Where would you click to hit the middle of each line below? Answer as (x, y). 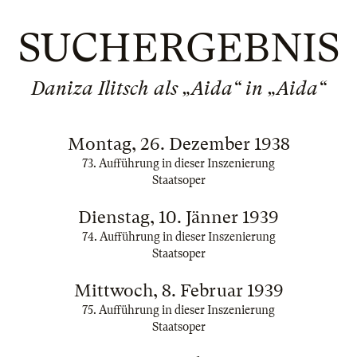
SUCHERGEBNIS (178, 48)
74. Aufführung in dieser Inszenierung (178, 237)
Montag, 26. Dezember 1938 (178, 144)
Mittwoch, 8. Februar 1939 (178, 290)
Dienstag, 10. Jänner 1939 (178, 217)
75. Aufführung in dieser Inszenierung (178, 310)
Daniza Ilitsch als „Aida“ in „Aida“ (178, 88)
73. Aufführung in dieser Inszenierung (178, 163)
